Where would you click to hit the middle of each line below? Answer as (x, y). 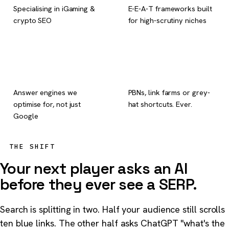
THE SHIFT (32, 146)
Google (26, 116)
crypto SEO (33, 20)
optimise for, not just (47, 104)
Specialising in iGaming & (54, 8)
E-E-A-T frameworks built (170, 8)
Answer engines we (45, 92)
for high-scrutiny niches (167, 20)
